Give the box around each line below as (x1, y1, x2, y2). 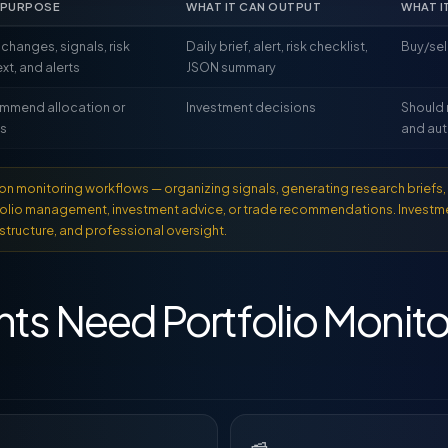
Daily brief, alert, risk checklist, (186, 38, 368, 54)
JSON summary (186, 59, 276, 75)
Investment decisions (186, 99, 316, 115)
